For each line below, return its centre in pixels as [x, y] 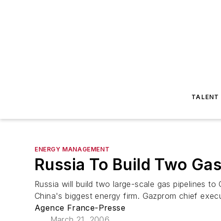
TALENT [205, 97]
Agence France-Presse [80, 208]
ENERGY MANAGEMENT [72, 149]
